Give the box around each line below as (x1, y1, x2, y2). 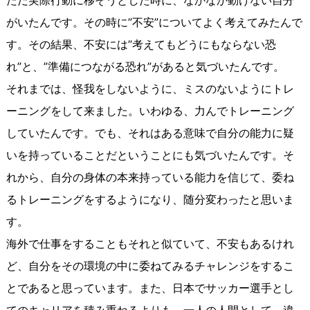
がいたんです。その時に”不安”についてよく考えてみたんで (6, 15, 302, 30)
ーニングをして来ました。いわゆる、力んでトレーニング (6, 104, 294, 118)
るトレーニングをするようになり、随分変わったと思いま (6, 192, 294, 207)
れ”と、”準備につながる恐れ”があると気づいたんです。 (6, 60, 284, 74)
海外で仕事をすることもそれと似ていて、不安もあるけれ (6, 237, 294, 251)
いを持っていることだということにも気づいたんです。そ (6, 148, 294, 163)
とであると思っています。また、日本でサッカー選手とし (6, 281, 294, 295)
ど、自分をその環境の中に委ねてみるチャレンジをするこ (6, 259, 294, 273)
